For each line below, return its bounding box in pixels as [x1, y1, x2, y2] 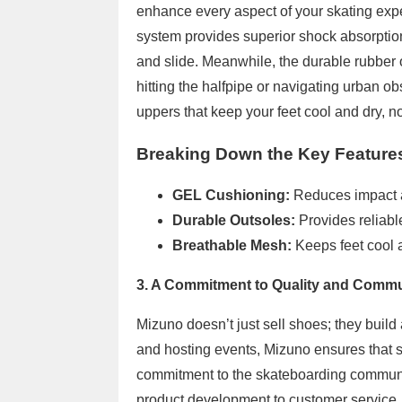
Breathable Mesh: [172, 238, 292, 254]
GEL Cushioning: [172, 188, 290, 204]
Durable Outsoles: [172, 213, 295, 229]
